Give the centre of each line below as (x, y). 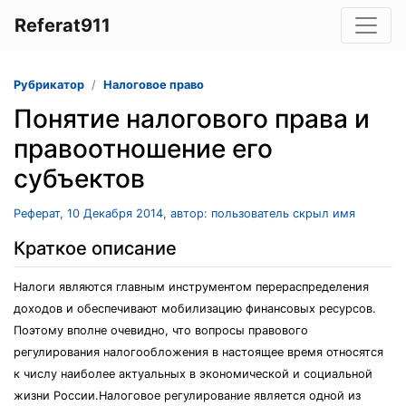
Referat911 (63, 25)
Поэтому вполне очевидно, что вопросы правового (161, 330)
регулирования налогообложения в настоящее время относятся (198, 352)
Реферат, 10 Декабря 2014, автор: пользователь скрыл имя (184, 213)
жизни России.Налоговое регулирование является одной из (187, 396)
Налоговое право (154, 85)
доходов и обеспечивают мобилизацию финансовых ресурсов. (195, 309)
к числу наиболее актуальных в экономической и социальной (193, 374)
